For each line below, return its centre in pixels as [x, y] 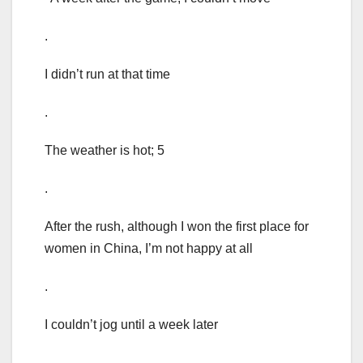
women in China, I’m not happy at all [149, 249]
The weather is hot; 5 [105, 151]
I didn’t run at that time [107, 75]
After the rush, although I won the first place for [177, 227]
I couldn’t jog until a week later [131, 325]
